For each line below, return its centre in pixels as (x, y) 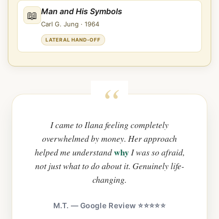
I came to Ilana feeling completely (109, 124)
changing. (109, 179)
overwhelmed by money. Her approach (109, 138)
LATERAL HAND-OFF (73, 39)
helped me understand (74, 152)
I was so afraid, (157, 152)
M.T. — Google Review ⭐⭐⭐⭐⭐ (109, 205)
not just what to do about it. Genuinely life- (109, 165)
